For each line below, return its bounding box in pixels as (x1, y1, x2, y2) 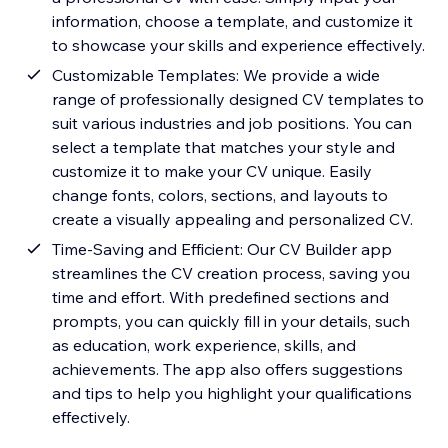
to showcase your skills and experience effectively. (52, 35, 426, 56)
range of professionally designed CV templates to (52, 89, 425, 110)
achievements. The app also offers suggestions (52, 359, 404, 380)
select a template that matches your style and (52, 137, 396, 158)
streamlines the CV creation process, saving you (52, 263, 411, 284)
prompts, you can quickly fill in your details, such (52, 311, 411, 332)
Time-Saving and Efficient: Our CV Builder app (52, 239, 393, 260)
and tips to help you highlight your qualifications (52, 383, 413, 404)
